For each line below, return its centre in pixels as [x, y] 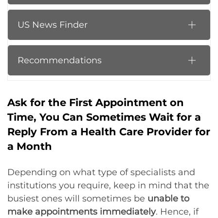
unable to [168, 199]
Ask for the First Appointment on [96, 102]
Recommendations [60, 60]
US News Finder [53, 25]
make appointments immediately [82, 212]
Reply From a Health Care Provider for [109, 132]
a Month [30, 146]
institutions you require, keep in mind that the [108, 185]
